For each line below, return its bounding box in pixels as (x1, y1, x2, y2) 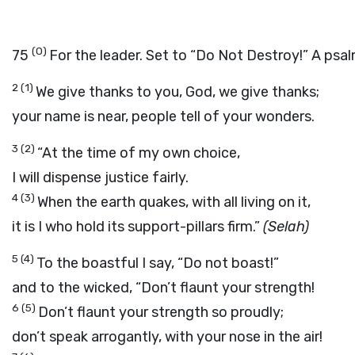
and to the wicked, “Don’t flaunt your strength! (12, 279, 315, 296)
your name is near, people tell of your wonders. (12, 108, 315, 125)
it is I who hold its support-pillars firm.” (12, 218, 263, 235)
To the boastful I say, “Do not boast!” (36, 254, 279, 272)
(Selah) (263, 218, 309, 235)
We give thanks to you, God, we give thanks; (36, 83, 319, 101)
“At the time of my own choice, (37, 144, 240, 162)
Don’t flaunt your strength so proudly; (38, 303, 284, 321)
